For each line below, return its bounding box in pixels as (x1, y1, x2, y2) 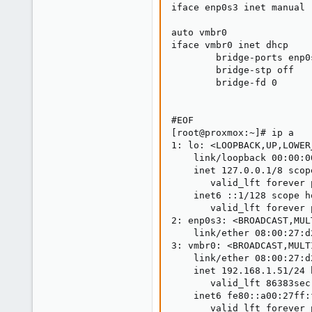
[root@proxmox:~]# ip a (171, 127, 294, 138)
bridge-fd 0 (171, 77, 277, 88)
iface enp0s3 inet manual (171, 2, 305, 13)
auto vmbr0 (171, 27, 227, 38)
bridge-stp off (171, 65, 294, 75)
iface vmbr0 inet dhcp (171, 40, 288, 50)
